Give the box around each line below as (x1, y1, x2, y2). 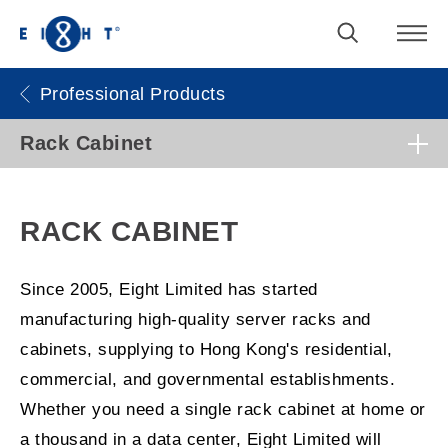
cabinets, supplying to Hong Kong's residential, (20, 340, 393, 360)
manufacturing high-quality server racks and (20, 310, 371, 330)
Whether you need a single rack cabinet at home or (20, 400, 426, 420)
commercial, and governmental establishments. (20, 370, 395, 390)
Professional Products (39, 84, 225, 105)
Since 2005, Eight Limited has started (20, 280, 318, 300)
